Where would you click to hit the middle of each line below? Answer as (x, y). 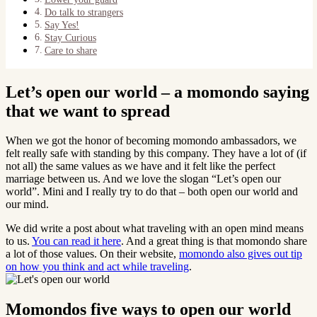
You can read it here (76, 241)
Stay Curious (70, 37)
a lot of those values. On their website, (92, 254)
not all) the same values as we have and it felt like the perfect (140, 166)
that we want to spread (88, 111)
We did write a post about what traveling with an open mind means (155, 229)
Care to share (70, 50)
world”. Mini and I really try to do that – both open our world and (152, 192)
